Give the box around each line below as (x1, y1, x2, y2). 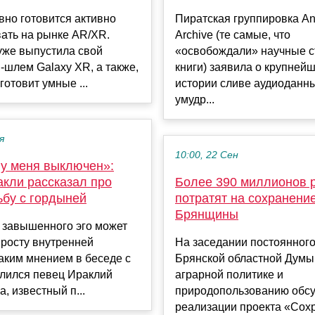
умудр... (175, 94, 214, 106)
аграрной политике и (175, 269, 283, 281)
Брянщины (175, 207, 238, 222)
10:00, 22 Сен (175, 150, 238, 161)
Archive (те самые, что (175, 29, 290, 41)
